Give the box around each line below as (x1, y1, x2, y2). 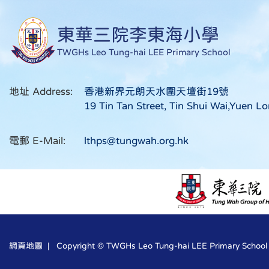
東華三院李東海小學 (57, 25, 219, 43)
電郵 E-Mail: (9, 135, 65, 146)
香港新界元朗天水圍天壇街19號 (84, 86, 229, 97)
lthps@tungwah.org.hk (84, 135, 189, 146)
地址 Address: (9, 86, 73, 97)
